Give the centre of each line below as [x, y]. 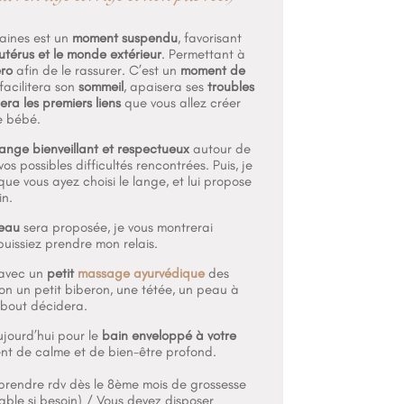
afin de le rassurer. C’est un [96, 71]
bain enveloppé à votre [169, 336]
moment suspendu [124, 38]
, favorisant [209, 38]
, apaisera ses [163, 87]
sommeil [101, 87]
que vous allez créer [183, 103]
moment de [212, 71]
